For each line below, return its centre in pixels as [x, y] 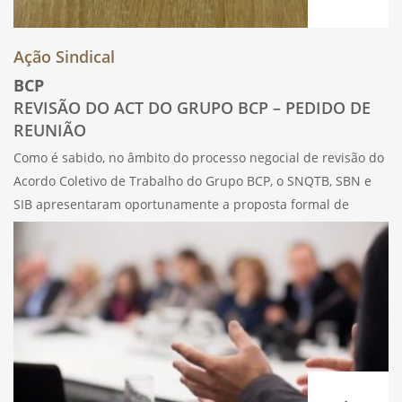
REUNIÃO [50, 130]
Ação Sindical [64, 56]
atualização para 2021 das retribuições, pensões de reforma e [199, 227]
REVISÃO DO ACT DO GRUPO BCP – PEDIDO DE [192, 107]
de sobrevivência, [66, 250]
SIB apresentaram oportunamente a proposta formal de [181, 204]
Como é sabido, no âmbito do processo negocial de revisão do [199, 157]
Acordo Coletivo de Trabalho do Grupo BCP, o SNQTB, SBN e [192, 180]
